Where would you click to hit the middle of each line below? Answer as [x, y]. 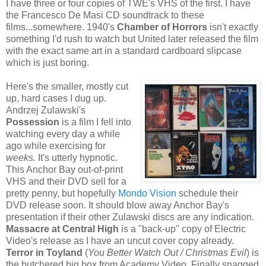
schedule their [207, 193]
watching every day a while [63, 134]
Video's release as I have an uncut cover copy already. [120, 240]
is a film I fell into [95, 122]
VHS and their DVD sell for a [66, 181]
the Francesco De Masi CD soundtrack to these [105, 15]
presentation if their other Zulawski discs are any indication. [130, 217]
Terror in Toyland [44, 252]
